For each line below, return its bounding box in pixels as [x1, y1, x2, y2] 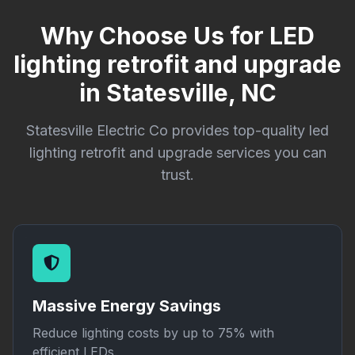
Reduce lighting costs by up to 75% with [32, 325, 274, 341]
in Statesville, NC [78, 78, 277, 107]
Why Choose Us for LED [40, 21, 315, 50]
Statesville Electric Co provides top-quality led [26, 122, 329, 139]
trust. [161, 166, 194, 183]
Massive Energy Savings [32, 296, 221, 315]
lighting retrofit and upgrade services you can [29, 144, 326, 161]
